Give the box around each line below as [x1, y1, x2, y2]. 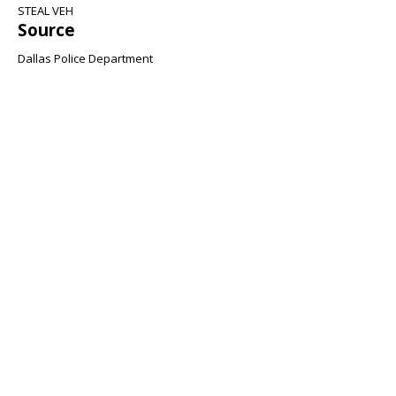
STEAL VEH [18, 3, 73, 19]
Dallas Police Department [18, 50, 153, 66]
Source [18, 19, 75, 41]
